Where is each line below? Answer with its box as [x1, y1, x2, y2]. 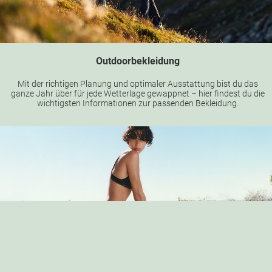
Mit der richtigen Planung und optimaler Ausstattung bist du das [17, 79, 258, 89]
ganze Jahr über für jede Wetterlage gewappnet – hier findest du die [10, 89, 265, 99]
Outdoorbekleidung [95, 55, 180, 67]
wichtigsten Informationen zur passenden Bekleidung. [36, 98, 239, 109]
